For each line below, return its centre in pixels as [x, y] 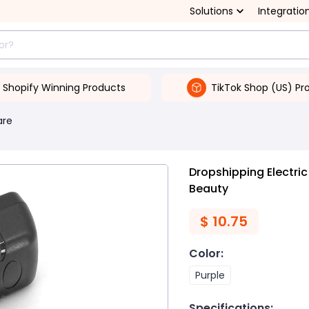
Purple [210, 275]
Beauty [209, 189]
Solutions [211, 11]
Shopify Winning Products [64, 87]
